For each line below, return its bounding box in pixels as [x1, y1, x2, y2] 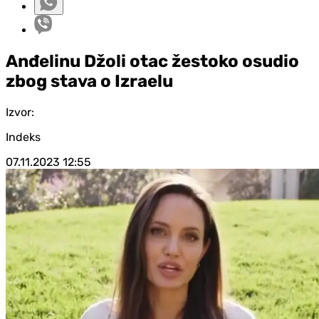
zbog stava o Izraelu [6, 70, 173, 91]
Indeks [6, 130, 41, 144]
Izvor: [6, 105, 34, 119]
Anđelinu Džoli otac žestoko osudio [6, 51, 299, 71]
